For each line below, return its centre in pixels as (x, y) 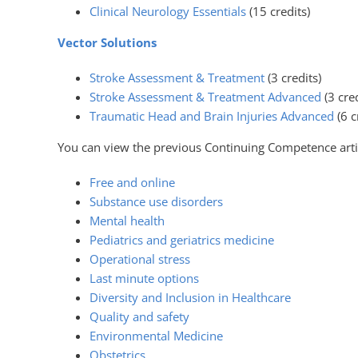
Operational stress (139, 259)
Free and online (132, 182)
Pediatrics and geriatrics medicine (181, 240)
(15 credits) (279, 11)
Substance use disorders (156, 201)
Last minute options (144, 278)
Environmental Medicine (156, 336)
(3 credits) (292, 78)
